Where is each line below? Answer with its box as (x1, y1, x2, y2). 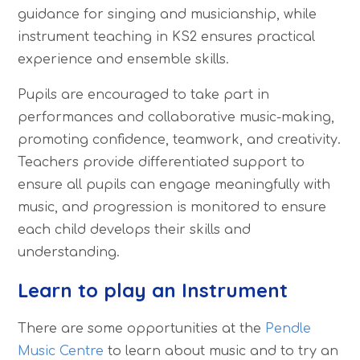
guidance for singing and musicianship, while (18, 6, 317, 22)
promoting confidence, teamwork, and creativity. (18, 132, 342, 147)
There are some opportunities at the (18, 321, 266, 337)
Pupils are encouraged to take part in (18, 87, 270, 102)
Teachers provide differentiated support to (18, 154, 305, 170)
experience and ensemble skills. (18, 51, 230, 67)
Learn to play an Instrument (18, 278, 288, 303)
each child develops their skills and (18, 222, 252, 237)
